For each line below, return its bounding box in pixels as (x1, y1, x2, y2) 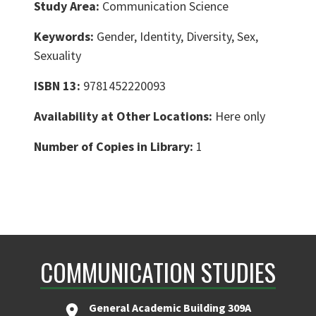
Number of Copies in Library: (34, 138, 196, 155)
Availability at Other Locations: (34, 108, 215, 125)
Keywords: (34, 28, 97, 45)
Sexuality (34, 47, 81, 64)
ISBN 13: (34, 78, 83, 95)
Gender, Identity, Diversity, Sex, (97, 28, 258, 45)
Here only (215, 108, 265, 125)
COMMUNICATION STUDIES (40, 254, 276, 291)
